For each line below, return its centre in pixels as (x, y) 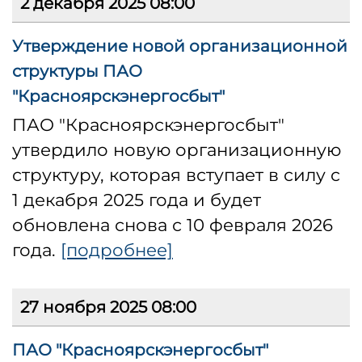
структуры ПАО (77, 72)
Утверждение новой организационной (180, 46)
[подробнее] (117, 250)
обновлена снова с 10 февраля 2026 (173, 225)
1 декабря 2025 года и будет (137, 200)
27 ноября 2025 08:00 (108, 307)
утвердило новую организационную (177, 150)
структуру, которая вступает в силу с (176, 175)
